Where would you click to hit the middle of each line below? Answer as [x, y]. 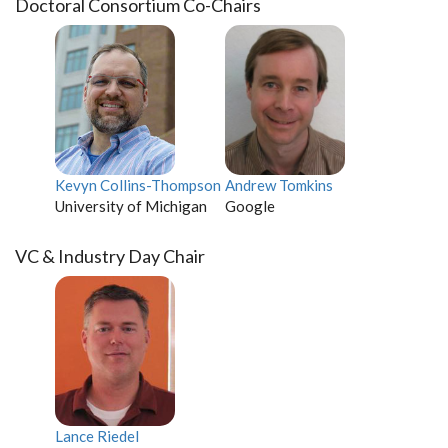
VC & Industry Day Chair [110, 256]
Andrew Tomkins [279, 185]
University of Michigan [131, 206]
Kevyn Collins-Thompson [138, 185]
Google [250, 206]
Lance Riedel [97, 436]
